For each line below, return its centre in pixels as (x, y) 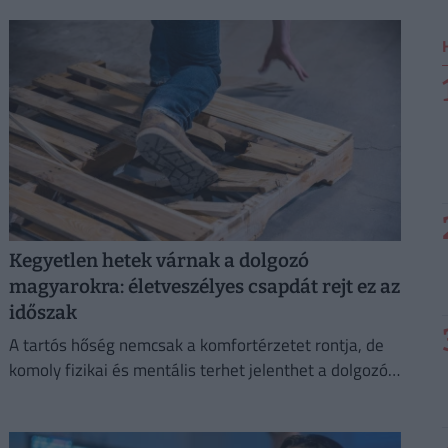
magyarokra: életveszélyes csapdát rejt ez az (204, 287)
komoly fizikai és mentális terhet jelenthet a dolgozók (202, 370)
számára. (42, 395)
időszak (42, 313)
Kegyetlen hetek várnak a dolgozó (158, 261)
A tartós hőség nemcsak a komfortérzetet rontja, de (196, 345)
